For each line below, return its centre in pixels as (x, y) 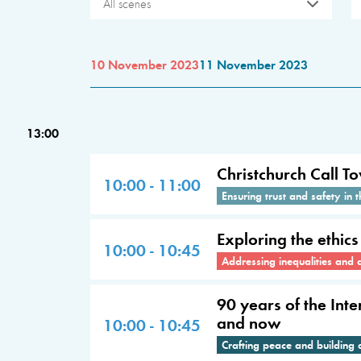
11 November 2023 (253, 64)
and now (249, 322)
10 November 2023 (145, 64)
